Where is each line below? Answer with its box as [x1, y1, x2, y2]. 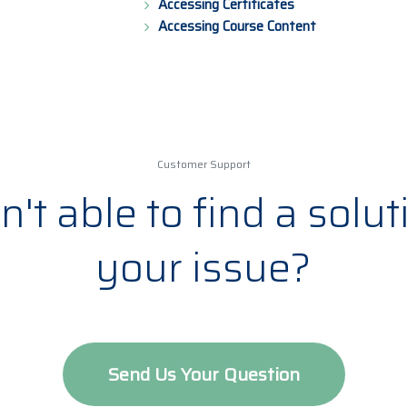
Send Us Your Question [107, 360, 300, 390]
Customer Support [156, 154, 251, 173]
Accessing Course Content [157, 15, 316, 37]
